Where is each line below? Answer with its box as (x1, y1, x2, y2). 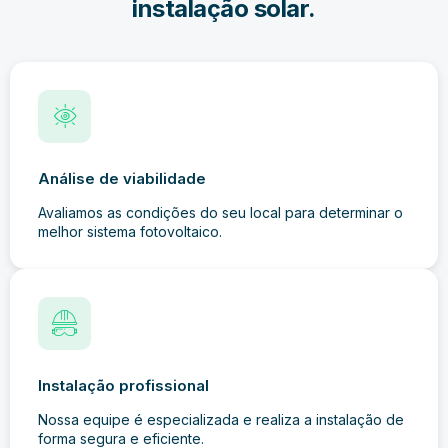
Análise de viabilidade (38, 169, 206, 188)
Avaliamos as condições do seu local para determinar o (38, 204, 403, 221)
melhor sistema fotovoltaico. (38, 223, 222, 240)
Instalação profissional (38, 376, 209, 395)
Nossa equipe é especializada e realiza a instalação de (38, 411, 404, 428)
